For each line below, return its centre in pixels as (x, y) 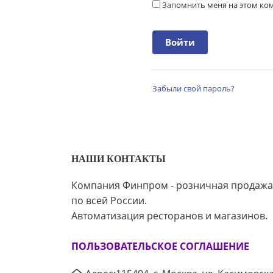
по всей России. (109, 200)
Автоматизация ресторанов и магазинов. (169, 216)
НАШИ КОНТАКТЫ (119, 159)
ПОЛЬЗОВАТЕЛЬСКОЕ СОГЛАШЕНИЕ (160, 246)
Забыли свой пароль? (194, 88)
